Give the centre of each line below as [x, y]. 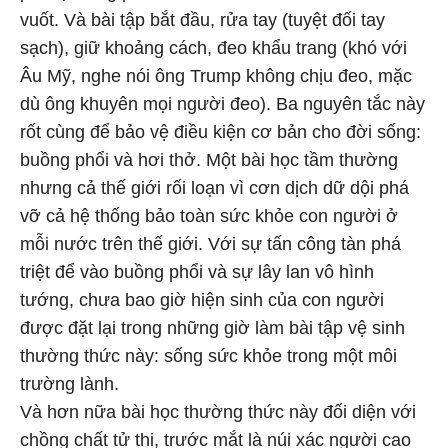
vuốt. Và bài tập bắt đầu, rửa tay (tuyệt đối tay [202, 20]
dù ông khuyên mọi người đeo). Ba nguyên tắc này [222, 104]
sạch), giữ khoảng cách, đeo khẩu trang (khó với [213, 48]
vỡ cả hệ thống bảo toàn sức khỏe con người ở [209, 216]
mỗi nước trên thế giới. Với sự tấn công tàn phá [210, 244]
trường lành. [69, 384]
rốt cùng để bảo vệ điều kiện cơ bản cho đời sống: [220, 132]
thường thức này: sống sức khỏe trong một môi [208, 356]
